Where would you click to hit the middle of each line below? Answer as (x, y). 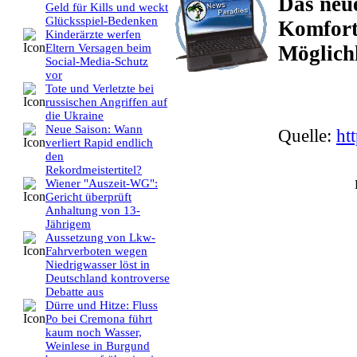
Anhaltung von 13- (93, 211)
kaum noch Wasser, (94, 333)
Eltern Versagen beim (98, 48)
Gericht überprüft (88, 197)
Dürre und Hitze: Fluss (102, 306)
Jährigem (68, 224)
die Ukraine (75, 116)
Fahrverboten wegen (96, 251)
